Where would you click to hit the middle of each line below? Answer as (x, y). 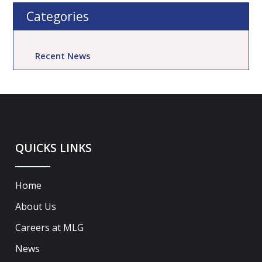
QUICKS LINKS (54, 148)
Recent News (63, 56)
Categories (58, 17)
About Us (36, 206)
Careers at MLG (50, 227)
